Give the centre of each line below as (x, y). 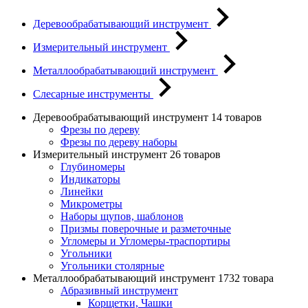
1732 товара (246, 278)
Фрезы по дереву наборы (119, 142)
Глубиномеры (93, 167)
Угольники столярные (112, 266)
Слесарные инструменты (93, 94)
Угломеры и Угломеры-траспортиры (145, 241)
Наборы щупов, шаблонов (122, 216)
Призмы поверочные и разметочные (146, 229)
